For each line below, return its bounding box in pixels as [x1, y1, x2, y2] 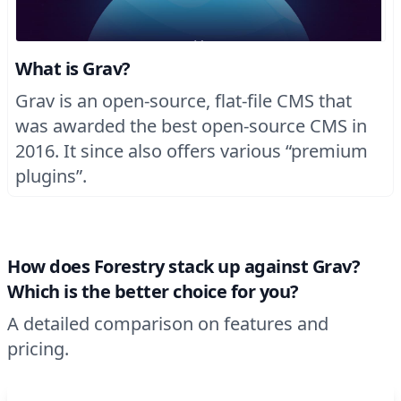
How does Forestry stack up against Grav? [7, 254, 360, 278]
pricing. [7, 337, 69, 361]
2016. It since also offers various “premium [15, 139, 368, 163]
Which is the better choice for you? [7, 279, 299, 303]
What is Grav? [15, 56, 131, 81]
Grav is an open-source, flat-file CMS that [15, 89, 352, 113]
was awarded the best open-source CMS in [15, 114, 367, 138]
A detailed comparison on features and [7, 311, 328, 336]
